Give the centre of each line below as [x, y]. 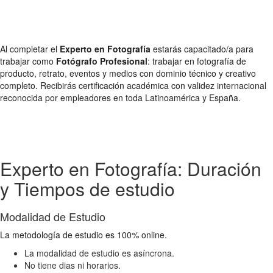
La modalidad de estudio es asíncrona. [99, 253]
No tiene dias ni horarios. [73, 265]
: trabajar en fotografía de [197, 61]
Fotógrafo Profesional [102, 61]
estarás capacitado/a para [202, 48]
